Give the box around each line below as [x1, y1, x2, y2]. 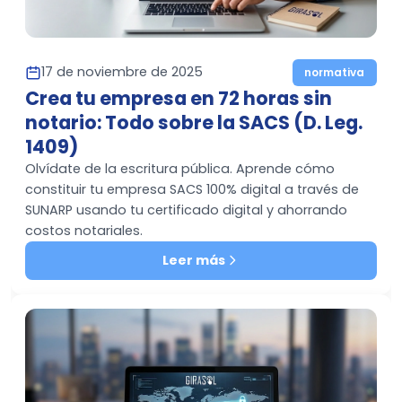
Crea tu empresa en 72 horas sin [25, 84, 332, 111]
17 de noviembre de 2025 [41, 63, 203, 82]
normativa [304, 64, 365, 80]
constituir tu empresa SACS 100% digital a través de [25, 179, 359, 198]
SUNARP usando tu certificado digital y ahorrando [25, 200, 347, 219]
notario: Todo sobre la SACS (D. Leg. [25, 109, 363, 135]
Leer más [162, 250, 225, 269]
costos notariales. [25, 221, 143, 240]
